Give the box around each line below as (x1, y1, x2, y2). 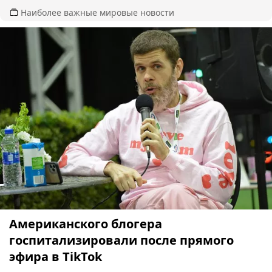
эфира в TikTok (9, 248, 102, 265)
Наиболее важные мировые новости (21, 6, 174, 18)
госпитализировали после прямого (9, 231, 234, 248)
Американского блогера (9, 215, 162, 232)
